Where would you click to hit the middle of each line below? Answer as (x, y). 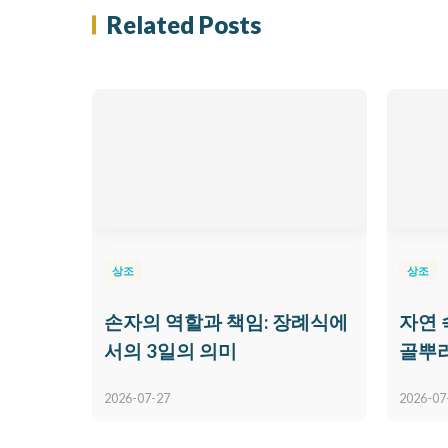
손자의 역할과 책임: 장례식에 (226, 321)
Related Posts (184, 24)
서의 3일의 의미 (170, 350)
